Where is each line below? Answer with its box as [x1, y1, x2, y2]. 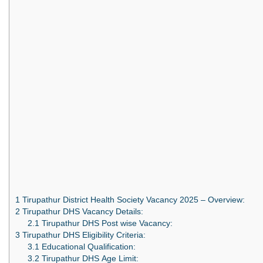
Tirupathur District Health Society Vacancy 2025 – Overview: [20, 195, 245, 205]
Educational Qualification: [39, 242, 136, 252]
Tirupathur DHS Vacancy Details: [20, 207, 143, 217]
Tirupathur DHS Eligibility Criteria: [20, 231, 146, 240]
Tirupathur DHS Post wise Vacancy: [39, 219, 173, 228]
